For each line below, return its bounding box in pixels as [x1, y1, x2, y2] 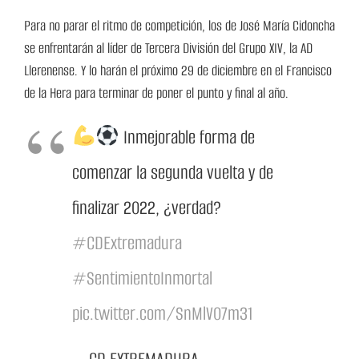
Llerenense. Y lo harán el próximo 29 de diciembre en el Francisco [24, 61, 332, 81]
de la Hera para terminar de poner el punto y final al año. [24, 83, 288, 103]
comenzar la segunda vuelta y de [72, 160, 273, 186]
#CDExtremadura [72, 231, 182, 256]
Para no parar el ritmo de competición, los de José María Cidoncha [24, 16, 335, 36]
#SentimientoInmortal [72, 266, 212, 292]
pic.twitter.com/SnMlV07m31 [72, 301, 252, 327]
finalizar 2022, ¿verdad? [72, 196, 221, 221]
